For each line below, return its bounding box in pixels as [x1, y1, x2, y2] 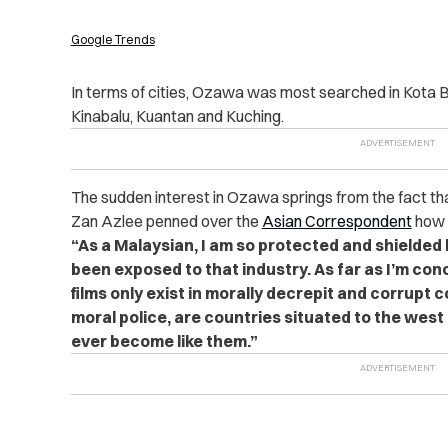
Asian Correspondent [261, 210, 412, 231]
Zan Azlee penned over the [70, 210, 262, 231]
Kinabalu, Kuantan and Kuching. [70, 105, 284, 126]
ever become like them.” [70, 330, 258, 351]
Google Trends [70, 31, 155, 47]
